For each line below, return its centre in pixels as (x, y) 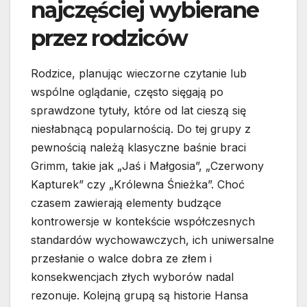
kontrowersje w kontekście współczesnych (143, 222)
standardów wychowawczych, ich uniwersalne (152, 240)
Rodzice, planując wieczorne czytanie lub (139, 74)
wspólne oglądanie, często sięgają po (127, 92)
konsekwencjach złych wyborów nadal (132, 277)
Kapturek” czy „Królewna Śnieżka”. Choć (138, 185)
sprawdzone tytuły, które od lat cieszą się (138, 111)
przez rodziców (109, 38)
